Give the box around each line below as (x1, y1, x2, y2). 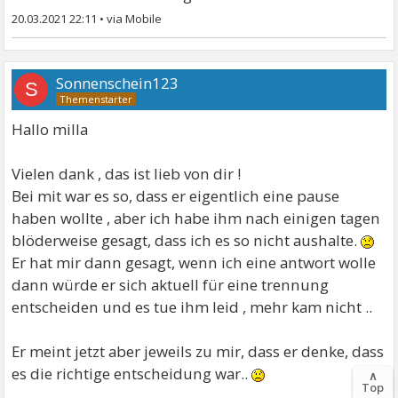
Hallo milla (12, 119, 89, 140)
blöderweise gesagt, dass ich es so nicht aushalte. (12, 230, 362, 251)
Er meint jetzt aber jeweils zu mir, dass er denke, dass (12, 341, 385, 362)
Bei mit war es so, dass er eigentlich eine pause (12, 186, 340, 207)
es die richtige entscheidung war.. (12, 363, 252, 385)
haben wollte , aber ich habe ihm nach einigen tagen (12, 208, 381, 229)
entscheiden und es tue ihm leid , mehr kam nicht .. (12, 297, 373, 318)
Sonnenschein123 (56, 73, 179, 94)
